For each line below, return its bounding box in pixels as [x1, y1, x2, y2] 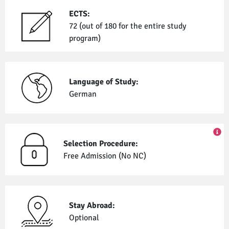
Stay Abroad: [68, 200, 115, 211]
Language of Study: [68, 76, 139, 87]
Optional [68, 212, 99, 223]
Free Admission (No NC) [63, 150, 147, 161]
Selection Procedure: [63, 138, 139, 149]
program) [68, 33, 101, 43]
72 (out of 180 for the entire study [68, 20, 186, 31]
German [68, 88, 97, 99]
